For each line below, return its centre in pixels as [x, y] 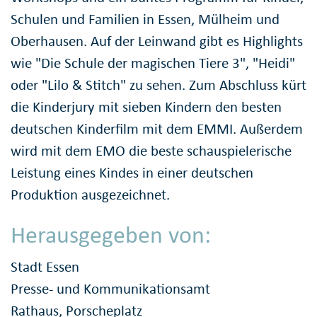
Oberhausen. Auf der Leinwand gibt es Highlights [157, 41]
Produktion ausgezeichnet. [90, 194]
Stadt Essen [45, 267]
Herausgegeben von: [111, 234]
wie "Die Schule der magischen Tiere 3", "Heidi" [153, 63]
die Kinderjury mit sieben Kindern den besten [146, 106]
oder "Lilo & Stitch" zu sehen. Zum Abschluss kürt [158, 85]
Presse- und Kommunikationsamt [110, 289]
